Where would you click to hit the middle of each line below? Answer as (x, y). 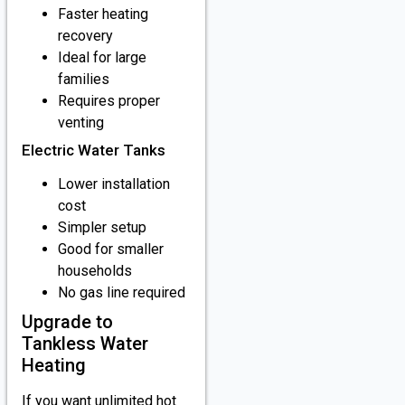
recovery (85, 36)
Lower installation (114, 184)
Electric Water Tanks (94, 151)
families (84, 80)
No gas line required (122, 293)
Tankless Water (85, 344)
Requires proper (109, 101)
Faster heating (103, 14)
